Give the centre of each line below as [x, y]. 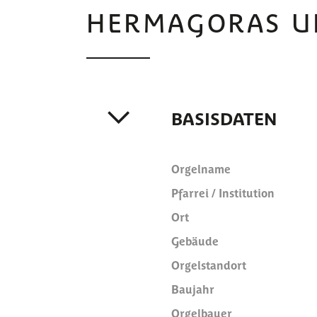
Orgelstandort [209, 265]
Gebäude [195, 241]
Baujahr [193, 289]
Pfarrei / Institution [223, 192]
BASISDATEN [224, 118]
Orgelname [201, 168]
